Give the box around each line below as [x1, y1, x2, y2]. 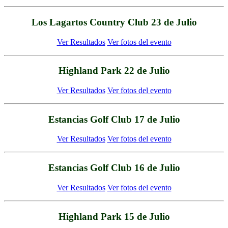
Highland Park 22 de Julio [58, 65, 170, 76]
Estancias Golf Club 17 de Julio [48, 113, 180, 125]
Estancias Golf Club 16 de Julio [48, 162, 180, 174]
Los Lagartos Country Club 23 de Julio [31, 16, 197, 27]
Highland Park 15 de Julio [58, 211, 170, 222]
